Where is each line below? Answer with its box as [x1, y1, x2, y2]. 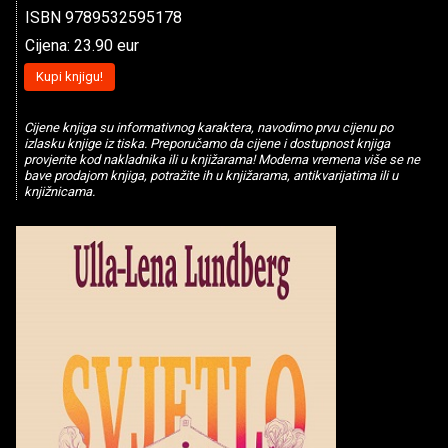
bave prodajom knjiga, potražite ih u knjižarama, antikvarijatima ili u [23, 167, 398, 183]
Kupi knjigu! [35, 69, 103, 85]
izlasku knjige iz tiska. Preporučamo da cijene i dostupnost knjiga [23, 135, 390, 151]
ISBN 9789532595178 [25, 8, 182, 27]
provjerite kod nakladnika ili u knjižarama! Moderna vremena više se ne [23, 151, 420, 167]
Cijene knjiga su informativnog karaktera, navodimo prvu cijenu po [23, 119, 393, 135]
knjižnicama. [23, 183, 95, 199]
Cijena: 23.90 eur [25, 36, 139, 55]
